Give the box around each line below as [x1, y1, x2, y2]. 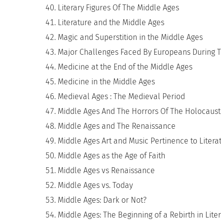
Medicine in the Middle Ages [58, 77, 155, 86]
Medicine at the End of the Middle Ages [58, 62, 192, 72]
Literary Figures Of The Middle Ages [58, 3, 179, 12]
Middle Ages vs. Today [58, 181, 133, 190]
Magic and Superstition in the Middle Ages [58, 33, 203, 42]
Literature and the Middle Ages [58, 18, 164, 27]
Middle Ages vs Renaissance [58, 166, 155, 175]
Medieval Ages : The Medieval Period [58, 92, 185, 101]
